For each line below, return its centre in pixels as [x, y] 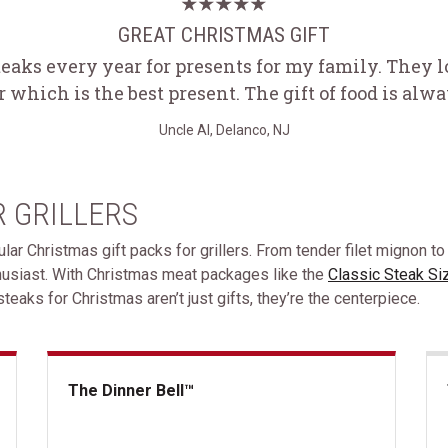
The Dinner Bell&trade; [125, 436]
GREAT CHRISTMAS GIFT [224, 35]
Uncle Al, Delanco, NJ [224, 130]
